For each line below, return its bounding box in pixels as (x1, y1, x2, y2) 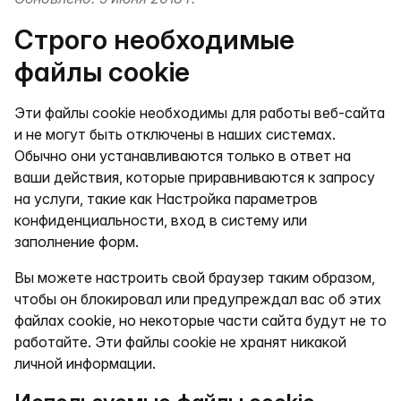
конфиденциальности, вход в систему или (14, 211, 307, 229)
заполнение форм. (14, 233, 139, 251)
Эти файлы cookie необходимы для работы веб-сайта (14, 104, 385, 122)
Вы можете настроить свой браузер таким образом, (14, 269, 375, 286)
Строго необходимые (14, 23, 294, 55)
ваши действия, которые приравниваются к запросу (14, 168, 375, 186)
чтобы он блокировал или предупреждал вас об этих (14, 290, 381, 308)
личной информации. (14, 354, 156, 372)
